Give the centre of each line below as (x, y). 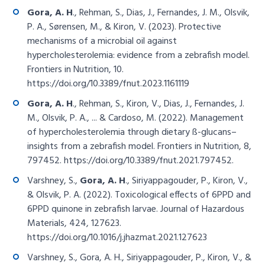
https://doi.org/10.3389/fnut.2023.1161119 (109, 84)
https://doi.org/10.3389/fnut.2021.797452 (148, 161)
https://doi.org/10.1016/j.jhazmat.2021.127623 (117, 237)
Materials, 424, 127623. (75, 223)
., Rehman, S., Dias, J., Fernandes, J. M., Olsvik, (161, 13)
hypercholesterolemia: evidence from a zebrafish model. (139, 55)
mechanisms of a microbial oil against (102, 41)
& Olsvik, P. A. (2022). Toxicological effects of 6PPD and (139, 195)
